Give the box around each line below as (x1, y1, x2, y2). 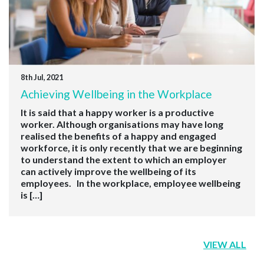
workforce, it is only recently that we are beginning (21, 141, 242, 153)
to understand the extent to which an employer (21, 153, 227, 165)
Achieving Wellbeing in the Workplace (21, 87, 212, 101)
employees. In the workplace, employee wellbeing (21, 177, 240, 189)
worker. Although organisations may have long (21, 118, 223, 130)
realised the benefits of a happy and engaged (21, 130, 216, 141)
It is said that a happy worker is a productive (21, 106, 214, 118)
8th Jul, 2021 (21, 72, 63, 82)
